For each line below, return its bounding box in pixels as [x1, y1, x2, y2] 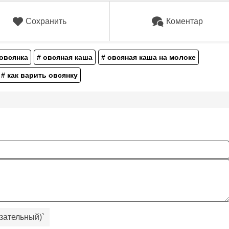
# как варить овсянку [1, 71, 78, 80]
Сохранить [25, 16, 66, 26]
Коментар [166, 16, 203, 26]
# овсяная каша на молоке [101, 53, 196, 62]
